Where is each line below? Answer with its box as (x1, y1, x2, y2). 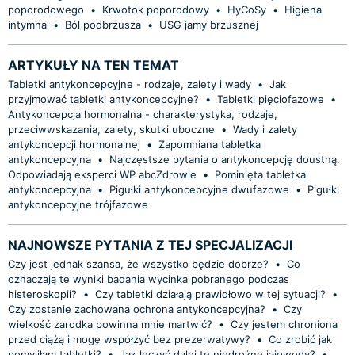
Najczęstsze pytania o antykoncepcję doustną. (109, 152, 340, 166)
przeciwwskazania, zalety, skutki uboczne (8, 122, 215, 136)
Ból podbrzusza (65, 17, 141, 31)
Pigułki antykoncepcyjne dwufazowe (109, 182, 289, 196)
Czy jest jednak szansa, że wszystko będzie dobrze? (8, 257, 269, 270)
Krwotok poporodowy (102, 2, 209, 16)
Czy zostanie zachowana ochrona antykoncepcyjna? (8, 302, 265, 315)
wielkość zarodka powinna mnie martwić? (8, 317, 212, 330)
